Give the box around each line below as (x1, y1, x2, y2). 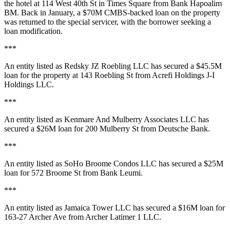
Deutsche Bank (158, 124, 208, 133)
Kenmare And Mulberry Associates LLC (62, 115, 196, 124)
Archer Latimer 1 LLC (85, 213, 159, 221)
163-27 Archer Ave (4, 213, 66, 221)
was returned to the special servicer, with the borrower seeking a (4, 17, 211, 26)
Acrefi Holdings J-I (152, 71, 215, 80)
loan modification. (4, 27, 63, 35)
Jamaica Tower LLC (64, 203, 131, 212)
